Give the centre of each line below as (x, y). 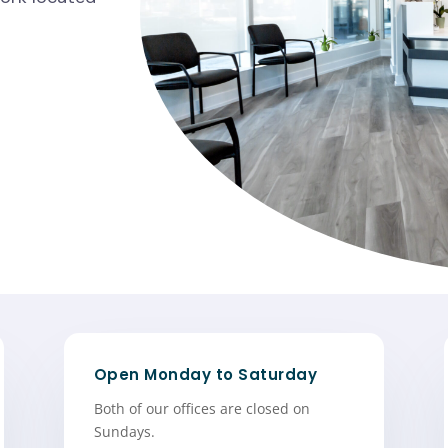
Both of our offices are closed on (201, 408)
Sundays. (124, 431)
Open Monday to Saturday (205, 374)
